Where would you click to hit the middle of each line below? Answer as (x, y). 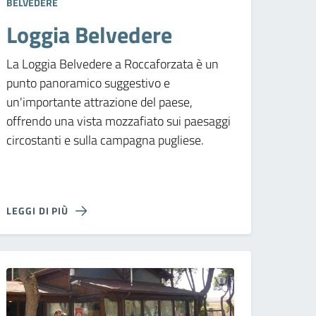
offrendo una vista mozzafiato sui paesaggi (119, 121)
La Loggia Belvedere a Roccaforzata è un (113, 63)
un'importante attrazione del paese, (100, 102)
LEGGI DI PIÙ (38, 210)
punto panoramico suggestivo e (89, 83)
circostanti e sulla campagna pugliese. (105, 140)
